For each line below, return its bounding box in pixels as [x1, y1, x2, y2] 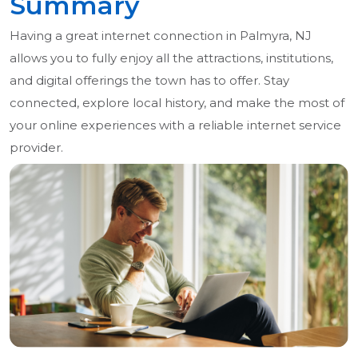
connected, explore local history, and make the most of [10, 95, 344, 111]
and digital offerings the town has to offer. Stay [10, 73, 289, 89]
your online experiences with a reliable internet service [10, 117, 341, 133]
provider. [10, 140, 63, 156]
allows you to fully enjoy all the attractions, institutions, [10, 50, 333, 66]
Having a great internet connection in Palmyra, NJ [10, 28, 312, 44]
